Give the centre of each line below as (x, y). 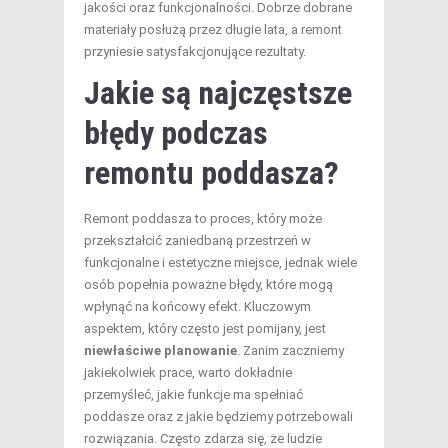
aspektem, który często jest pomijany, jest (205, 329)
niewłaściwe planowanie (160, 351)
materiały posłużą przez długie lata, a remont (213, 30)
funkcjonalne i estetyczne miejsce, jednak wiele (220, 263)
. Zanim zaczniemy (290, 351)
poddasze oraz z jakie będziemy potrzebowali (218, 417)
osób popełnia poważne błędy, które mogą (208, 285)
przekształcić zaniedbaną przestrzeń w (197, 241)
